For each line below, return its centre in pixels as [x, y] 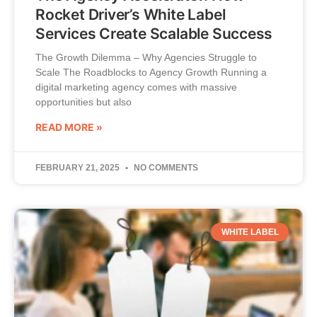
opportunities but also [83, 102]
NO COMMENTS [165, 167]
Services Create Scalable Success [154, 33]
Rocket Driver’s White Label [131, 14]
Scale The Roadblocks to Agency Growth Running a [151, 72]
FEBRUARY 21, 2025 [79, 167]
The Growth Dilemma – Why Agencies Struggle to [146, 57]
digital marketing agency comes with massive [136, 87]
